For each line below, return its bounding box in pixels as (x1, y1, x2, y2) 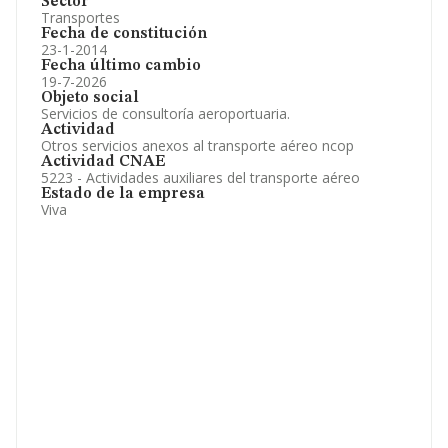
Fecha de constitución (41, 26, 207, 42)
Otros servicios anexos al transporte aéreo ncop (41, 136, 354, 155)
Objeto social (41, 90, 139, 106)
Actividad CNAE (41, 154, 165, 170)
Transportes (41, 8, 120, 27)
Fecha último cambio (41, 58, 201, 74)
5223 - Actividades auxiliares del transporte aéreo (41, 168, 360, 187)
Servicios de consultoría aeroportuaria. (41, 104, 290, 123)
